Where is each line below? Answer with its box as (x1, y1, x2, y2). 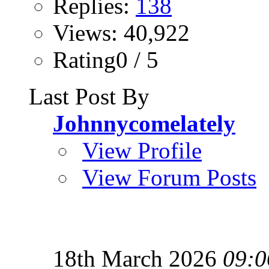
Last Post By (29, 83, 150, 109)
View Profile (82, 137, 202, 163)
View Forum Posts (82, 164, 256, 190)
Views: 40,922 (53, 19, 190, 46)
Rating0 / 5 (53, 46, 159, 73)
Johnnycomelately (53, 110, 235, 136)
